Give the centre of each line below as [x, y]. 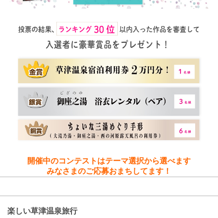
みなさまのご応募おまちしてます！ [109, 171]
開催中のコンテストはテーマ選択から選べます [109, 161]
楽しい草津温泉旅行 [42, 211]
